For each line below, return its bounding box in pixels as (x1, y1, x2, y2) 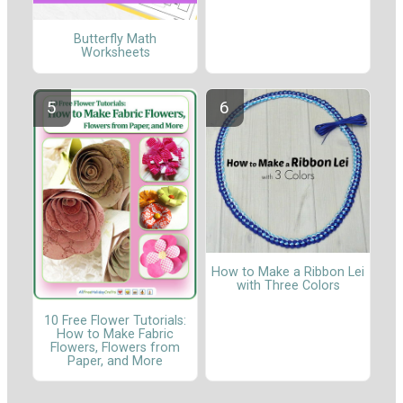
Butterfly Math (74, 31, 157, 48)
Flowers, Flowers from (50, 339, 180, 355)
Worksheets (80, 45, 150, 61)
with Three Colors (236, 278, 340, 294)
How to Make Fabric (57, 326, 174, 342)
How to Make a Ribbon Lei (211, 264, 364, 281)
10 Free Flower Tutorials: (44, 312, 186, 328)
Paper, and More (67, 353, 163, 369)
